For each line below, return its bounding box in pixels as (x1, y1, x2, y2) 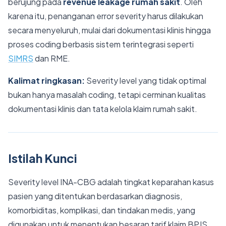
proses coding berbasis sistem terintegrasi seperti (8, 39, 194, 49)
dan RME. (33, 53, 70, 64)
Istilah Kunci (8, 150, 77, 165)
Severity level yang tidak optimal (86, 75, 206, 86)
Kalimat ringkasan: (8, 75, 86, 86)
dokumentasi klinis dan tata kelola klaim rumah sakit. (8, 103, 197, 114)
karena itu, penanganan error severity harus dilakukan (8, 11, 203, 21)
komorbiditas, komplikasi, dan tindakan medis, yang (8, 205, 195, 215)
